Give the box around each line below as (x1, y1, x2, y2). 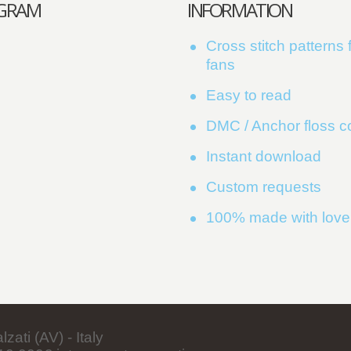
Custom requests (206, 179, 321, 195)
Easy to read (206, 87, 291, 103)
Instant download (206, 148, 321, 165)
